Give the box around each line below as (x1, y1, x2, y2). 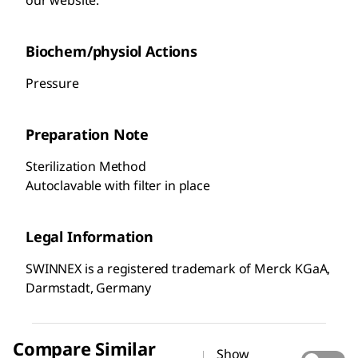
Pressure (26, 74, 79, 92)
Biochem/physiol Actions (26, 41, 197, 61)
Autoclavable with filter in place (26, 176, 210, 194)
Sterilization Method (26, 157, 146, 175)
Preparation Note (26, 124, 149, 144)
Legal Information (26, 226, 153, 246)
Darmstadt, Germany (26, 278, 152, 296)
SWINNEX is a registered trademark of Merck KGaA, (26, 259, 331, 277)
